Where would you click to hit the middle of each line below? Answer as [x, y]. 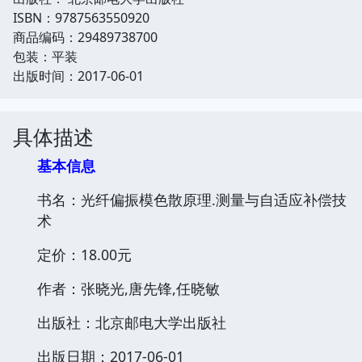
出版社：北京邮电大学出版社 [132, 322]
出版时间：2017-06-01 [78, 76]
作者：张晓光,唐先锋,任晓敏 [128, 288]
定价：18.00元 [84, 254]
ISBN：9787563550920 [81, 17]
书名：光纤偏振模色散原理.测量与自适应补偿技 [192, 199]
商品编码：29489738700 [85, 37]
